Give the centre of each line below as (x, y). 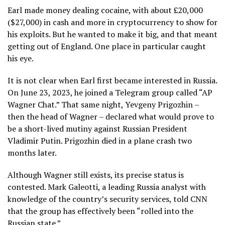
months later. (32, 153)
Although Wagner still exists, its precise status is (96, 175)
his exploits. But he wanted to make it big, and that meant (113, 34)
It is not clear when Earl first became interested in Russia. (112, 81)
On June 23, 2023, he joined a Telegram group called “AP (110, 93)
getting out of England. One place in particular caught (107, 46)
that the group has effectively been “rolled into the (100, 211)
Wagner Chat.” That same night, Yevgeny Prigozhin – (103, 105)
